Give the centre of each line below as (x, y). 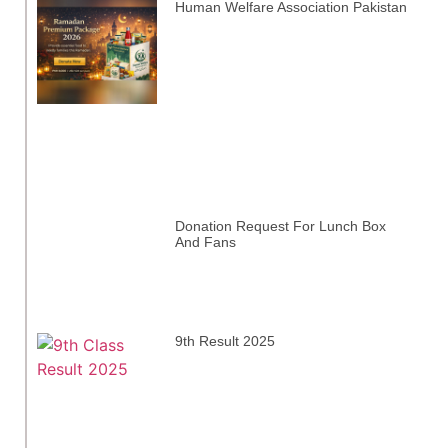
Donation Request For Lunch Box (281, 226)
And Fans (206, 242)
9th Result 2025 (225, 340)
